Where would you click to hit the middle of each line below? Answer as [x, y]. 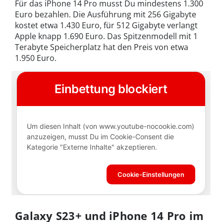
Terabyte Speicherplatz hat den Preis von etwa [102, 47]
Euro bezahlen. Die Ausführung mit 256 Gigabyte [106, 14]
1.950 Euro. [36, 58]
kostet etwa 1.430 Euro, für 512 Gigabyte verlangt [106, 25]
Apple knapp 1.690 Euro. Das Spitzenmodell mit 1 [106, 36]
